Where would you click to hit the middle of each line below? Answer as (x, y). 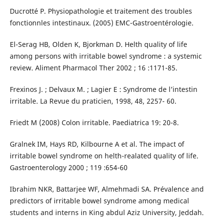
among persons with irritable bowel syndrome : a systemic (106, 56)
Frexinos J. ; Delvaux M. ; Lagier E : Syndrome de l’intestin (103, 89)
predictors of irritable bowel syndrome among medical (99, 201)
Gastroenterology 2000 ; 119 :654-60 (68, 168)
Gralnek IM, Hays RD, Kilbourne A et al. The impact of (97, 144)
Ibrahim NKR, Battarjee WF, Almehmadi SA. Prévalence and (107, 189)
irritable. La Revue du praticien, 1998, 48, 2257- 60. (93, 101)
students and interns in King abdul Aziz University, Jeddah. (107, 213)
